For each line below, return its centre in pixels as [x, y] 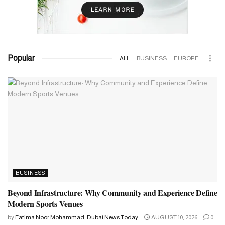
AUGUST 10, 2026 [174, 217]
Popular [21, 58]
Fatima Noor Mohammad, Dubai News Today [77, 217]
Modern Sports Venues [45, 203]
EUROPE [186, 58]
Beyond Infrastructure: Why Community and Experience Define [113, 192]
